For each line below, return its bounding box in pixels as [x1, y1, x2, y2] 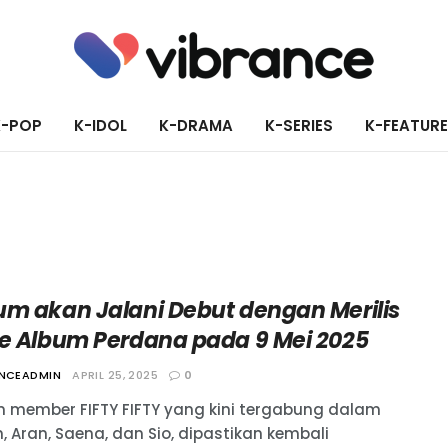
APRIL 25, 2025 [72, 367, 159, 383]
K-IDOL [73, 114, 127, 136]
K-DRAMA [158, 114, 233, 136]
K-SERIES [264, 114, 333, 136]
